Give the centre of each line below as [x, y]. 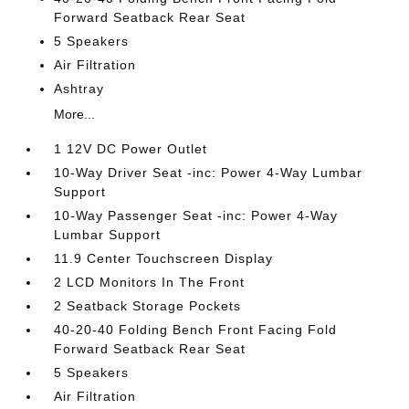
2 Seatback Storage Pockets [148, 306]
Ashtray [79, 89]
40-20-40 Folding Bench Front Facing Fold [196, 330]
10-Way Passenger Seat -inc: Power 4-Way [196, 215]
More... [75, 114]
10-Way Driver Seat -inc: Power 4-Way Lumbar [209, 173]
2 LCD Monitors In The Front [150, 282]
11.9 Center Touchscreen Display [164, 258]
